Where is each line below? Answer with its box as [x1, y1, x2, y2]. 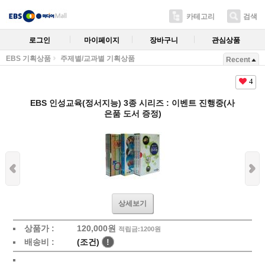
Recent [226, 56, 250, 64]
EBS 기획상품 [6, 54, 51, 63]
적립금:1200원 [118, 225, 161, 232]
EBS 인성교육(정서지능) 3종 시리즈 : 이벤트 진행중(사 [30, 98, 235, 108]
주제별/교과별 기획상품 [60, 54, 135, 63]
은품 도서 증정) [104, 109, 161, 118]
